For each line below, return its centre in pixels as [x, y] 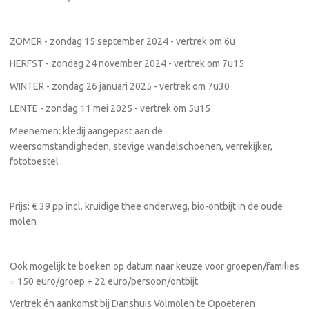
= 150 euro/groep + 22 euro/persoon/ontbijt [104, 281]
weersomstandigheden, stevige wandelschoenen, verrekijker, [141, 146]
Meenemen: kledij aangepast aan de [86, 131]
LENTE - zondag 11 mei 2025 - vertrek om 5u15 [110, 108]
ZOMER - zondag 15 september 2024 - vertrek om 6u [122, 41]
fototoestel [34, 161]
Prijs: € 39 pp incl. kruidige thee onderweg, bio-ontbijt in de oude [146, 206]
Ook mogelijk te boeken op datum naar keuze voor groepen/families [154, 266]
